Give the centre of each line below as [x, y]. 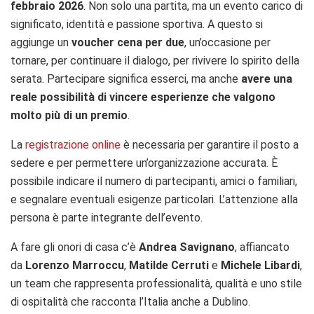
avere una [267, 78]
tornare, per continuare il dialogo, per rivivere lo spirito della [155, 60]
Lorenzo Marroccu [75, 265]
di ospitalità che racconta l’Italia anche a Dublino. [130, 301]
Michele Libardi [260, 265]
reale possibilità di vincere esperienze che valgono [143, 97]
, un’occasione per [227, 42]
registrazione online [73, 144]
